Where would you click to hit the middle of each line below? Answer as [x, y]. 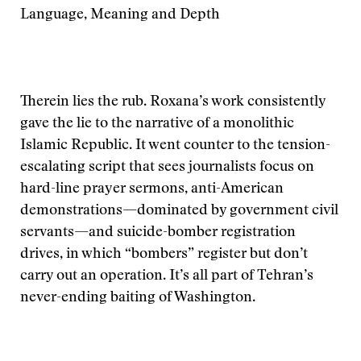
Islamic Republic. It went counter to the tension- [175, 146]
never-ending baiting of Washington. [138, 298]
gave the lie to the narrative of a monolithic [157, 124]
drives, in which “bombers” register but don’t [164, 255]
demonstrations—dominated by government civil [179, 211]
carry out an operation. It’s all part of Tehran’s [167, 276]
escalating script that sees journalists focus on [167, 168]
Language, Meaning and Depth [120, 15]
